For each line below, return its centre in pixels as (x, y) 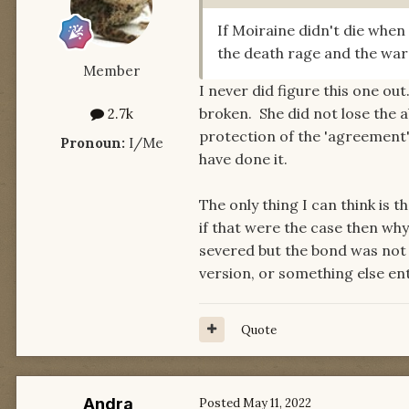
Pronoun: (92, 142)
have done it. (243, 158)
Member (111, 70)
